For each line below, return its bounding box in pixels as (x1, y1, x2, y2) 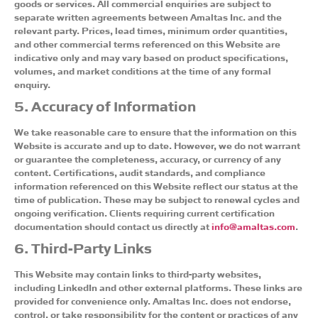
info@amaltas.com (212, 219, 295, 232)
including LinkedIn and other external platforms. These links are (14, 280, 302, 293)
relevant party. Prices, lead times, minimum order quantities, (14, 23, 287, 36)
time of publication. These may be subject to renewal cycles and (14, 192, 300, 205)
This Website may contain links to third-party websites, (14, 266, 261, 280)
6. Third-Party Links (14, 236, 152, 257)
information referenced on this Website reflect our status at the (14, 178, 298, 192)
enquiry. (14, 77, 50, 90)
